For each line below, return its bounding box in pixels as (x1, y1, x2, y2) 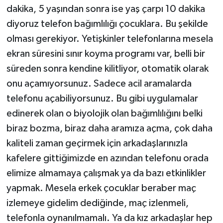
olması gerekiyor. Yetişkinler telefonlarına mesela (6, 33, 213, 44)
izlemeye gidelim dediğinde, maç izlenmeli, (6, 198, 189, 208)
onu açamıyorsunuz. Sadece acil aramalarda (6, 78, 192, 89)
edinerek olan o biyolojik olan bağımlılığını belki (6, 108, 203, 118)
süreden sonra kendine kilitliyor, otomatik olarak (6, 63, 209, 74)
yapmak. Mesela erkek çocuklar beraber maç (6, 183, 196, 193)
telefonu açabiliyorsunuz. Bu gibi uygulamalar (6, 93, 198, 104)
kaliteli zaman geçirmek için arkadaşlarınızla (6, 138, 188, 148)
